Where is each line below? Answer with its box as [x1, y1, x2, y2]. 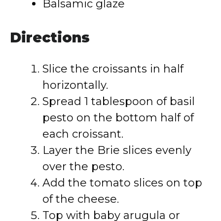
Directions [10, 29, 90, 46]
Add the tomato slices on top [42, 176, 202, 189]
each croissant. [42, 127, 123, 141]
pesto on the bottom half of [42, 111, 194, 124]
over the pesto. [42, 160, 124, 173]
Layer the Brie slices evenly [42, 144, 191, 157]
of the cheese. [42, 192, 119, 206]
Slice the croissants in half [42, 62, 184, 75]
